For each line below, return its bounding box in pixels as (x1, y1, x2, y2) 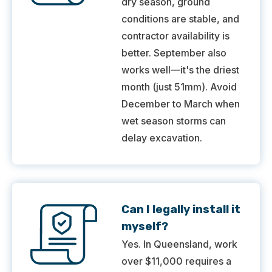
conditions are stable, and (121, 13, 239, 25)
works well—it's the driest (121, 64, 239, 76)
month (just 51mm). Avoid (121, 81, 237, 93)
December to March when (121, 98, 240, 110)
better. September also (121, 47, 226, 59)
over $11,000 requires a (121, 255, 231, 268)
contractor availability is (121, 30, 229, 42)
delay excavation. (121, 132, 202, 144)
